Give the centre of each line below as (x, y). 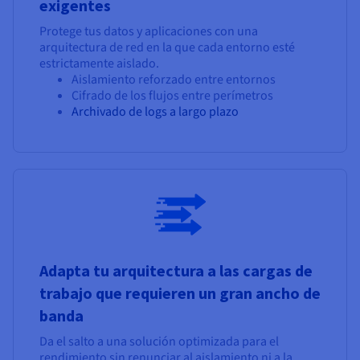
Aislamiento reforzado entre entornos (174, 80)
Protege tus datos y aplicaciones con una (149, 32)
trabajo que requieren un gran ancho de (180, 293)
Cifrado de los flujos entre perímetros (172, 96)
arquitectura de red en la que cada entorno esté (167, 48)
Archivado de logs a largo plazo (155, 112)
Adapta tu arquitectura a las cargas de (176, 271)
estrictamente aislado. (99, 64)
